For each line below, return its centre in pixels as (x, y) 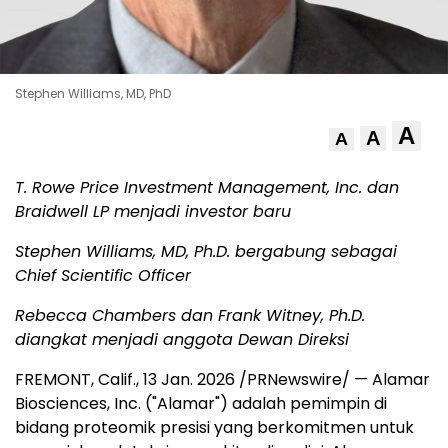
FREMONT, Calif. (75, 380)
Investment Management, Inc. (243, 188)
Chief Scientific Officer (103, 276)
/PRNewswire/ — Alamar (332, 380)
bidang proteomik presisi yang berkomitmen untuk (214, 428)
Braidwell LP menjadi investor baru (153, 212)
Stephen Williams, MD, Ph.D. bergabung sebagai (206, 252)
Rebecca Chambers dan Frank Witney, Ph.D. (190, 316)
